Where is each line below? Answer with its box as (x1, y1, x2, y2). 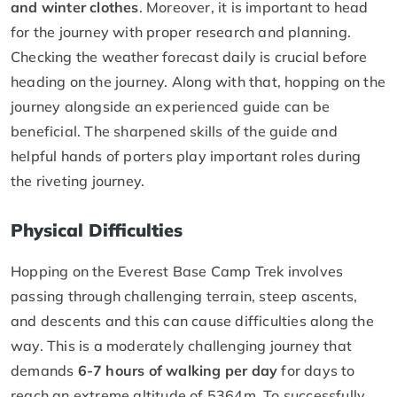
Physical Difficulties (11, 218, 183, 241)
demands (11, 361, 78, 379)
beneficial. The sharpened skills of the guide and (11, 121, 338, 140)
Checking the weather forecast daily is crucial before (11, 47, 368, 66)
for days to (277, 361, 355, 379)
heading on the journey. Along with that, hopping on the (11, 72, 386, 90)
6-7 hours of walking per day (77, 361, 278, 379)
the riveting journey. (11, 171, 145, 190)
